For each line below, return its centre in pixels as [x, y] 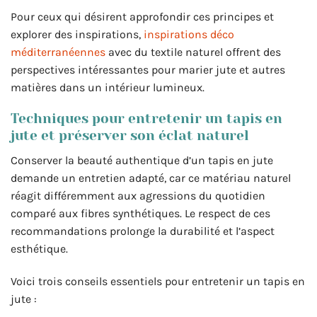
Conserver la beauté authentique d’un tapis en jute [142, 161]
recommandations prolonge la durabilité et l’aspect [143, 231]
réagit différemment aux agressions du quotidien [138, 196]
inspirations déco [189, 34]
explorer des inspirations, [77, 34]
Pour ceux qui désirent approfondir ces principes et [142, 16]
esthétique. [39, 249]
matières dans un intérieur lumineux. [108, 87]
